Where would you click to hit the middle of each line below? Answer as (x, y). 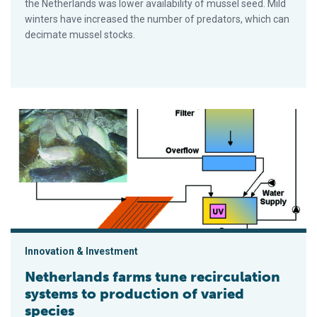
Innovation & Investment (81, 252)
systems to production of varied (134, 294)
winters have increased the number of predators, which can (157, 19)
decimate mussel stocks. (80, 35)
